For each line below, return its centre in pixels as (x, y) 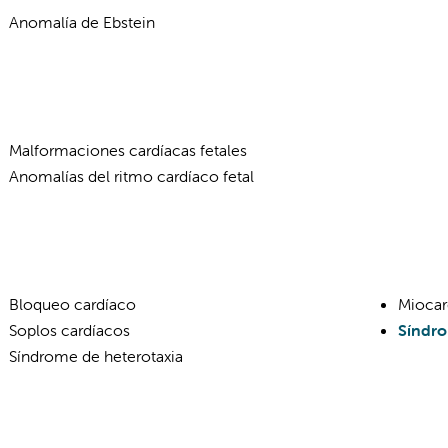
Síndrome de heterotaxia (96, 356)
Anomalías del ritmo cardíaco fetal (131, 176)
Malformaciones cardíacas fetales (128, 150)
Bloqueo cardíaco (72, 304)
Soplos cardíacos (69, 330)
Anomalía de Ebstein (82, 22)
